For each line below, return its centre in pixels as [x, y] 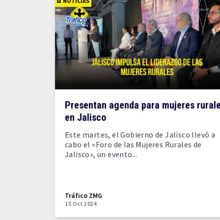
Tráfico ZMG [83, 195]
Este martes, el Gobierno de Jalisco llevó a [140, 135]
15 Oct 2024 [81, 204]
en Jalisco [85, 117]
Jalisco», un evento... [101, 154]
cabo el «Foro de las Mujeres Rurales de [133, 144]
